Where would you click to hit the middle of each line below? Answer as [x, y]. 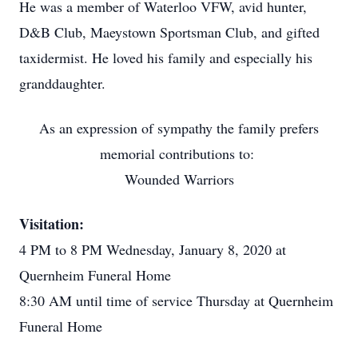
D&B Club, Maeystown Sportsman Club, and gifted [169, 32]
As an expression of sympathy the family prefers [179, 128]
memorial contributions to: [179, 153]
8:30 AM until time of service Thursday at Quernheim [176, 300]
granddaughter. [62, 83]
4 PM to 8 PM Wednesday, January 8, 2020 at [153, 249]
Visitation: [52, 224]
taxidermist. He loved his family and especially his [166, 58]
